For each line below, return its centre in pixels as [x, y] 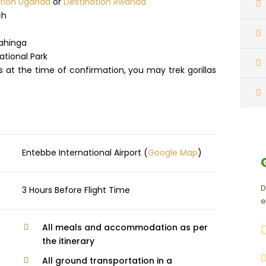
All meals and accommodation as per [125, 227]
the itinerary [68, 241]
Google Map [172, 153]
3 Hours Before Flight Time [76, 190]
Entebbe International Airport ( [85, 153]
